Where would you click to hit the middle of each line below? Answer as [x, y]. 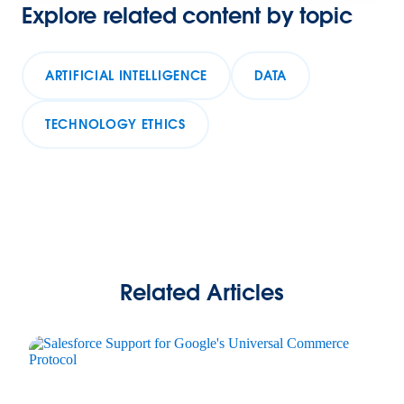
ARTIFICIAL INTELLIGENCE [127, 76]
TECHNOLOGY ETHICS [115, 125]
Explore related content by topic [187, 16]
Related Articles [202, 293]
